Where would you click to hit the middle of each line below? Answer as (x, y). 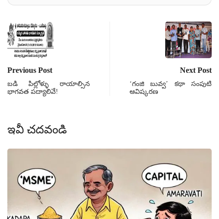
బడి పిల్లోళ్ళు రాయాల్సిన (49, 84)
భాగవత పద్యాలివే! (33, 91)
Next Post (196, 70)
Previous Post (30, 70)
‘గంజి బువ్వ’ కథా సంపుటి (171, 84)
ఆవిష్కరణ (144, 91)
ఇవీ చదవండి (37, 129)
